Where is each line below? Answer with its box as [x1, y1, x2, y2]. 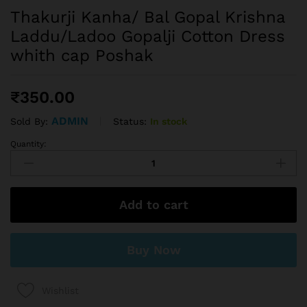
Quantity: [10, 139, 47, 149]
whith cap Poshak [10, 46, 153, 66]
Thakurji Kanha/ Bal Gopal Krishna [10, 8, 285, 27]
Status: [113, 115, 147, 127]
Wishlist [42, 284, 79, 296]
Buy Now [126, 243, 181, 258]
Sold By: [10, 116, 51, 127]
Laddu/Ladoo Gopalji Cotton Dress [10, 27, 285, 47]
